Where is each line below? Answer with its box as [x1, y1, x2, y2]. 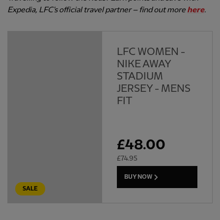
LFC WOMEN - [116, 47, 185, 58]
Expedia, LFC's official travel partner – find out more [7, 6, 187, 15]
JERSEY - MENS [116, 83, 191, 95]
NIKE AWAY [116, 59, 171, 70]
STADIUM [116, 71, 163, 82]
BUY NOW [124, 173, 152, 180]
